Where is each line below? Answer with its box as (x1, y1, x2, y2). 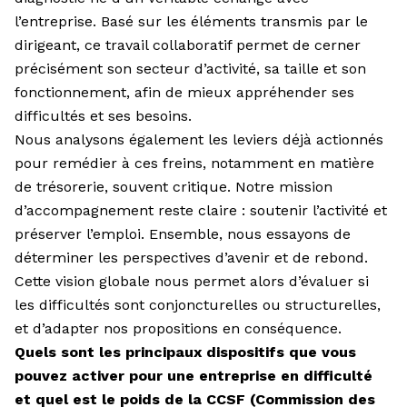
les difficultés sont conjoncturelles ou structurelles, (15, 295, 381, 313)
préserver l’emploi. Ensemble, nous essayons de (15, 224, 351, 243)
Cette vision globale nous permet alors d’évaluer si (15, 272, 369, 290)
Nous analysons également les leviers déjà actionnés (15, 130, 383, 148)
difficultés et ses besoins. (15, 106, 192, 124)
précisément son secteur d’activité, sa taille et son (15, 59, 366, 77)
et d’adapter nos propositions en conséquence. (15, 319, 342, 337)
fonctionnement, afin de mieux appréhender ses (15, 83, 354, 101)
